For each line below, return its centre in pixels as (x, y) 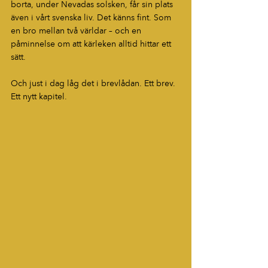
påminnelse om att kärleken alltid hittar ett (92, 45)
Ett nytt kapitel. (39, 97)
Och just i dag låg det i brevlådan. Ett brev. (94, 84)
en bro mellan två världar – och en (77, 31)
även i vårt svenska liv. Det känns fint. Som (92, 18)
